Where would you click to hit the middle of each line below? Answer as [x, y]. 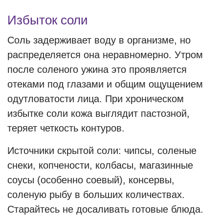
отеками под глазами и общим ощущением [105, 84]
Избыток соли [48, 20]
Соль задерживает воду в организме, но [99, 40]
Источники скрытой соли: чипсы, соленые [102, 151]
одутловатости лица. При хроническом [96, 99]
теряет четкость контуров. [66, 128]
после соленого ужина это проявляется [97, 69]
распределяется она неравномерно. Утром [105, 55]
